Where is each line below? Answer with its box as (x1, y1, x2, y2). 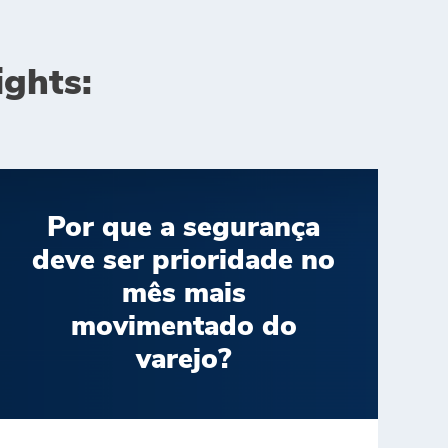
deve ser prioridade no (32, 246, 336, 275)
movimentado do (70, 312, 297, 341)
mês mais (121, 279, 246, 308)
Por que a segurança (47, 213, 321, 242)
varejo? (136, 345, 232, 374)
